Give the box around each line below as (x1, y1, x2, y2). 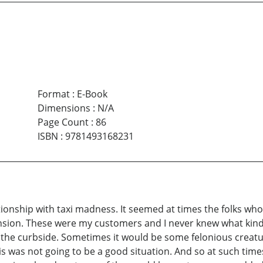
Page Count (37, 116, 89, 129)
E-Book (76, 87, 107, 101)
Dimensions (37, 102, 90, 115)
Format (37, 87, 70, 101)
